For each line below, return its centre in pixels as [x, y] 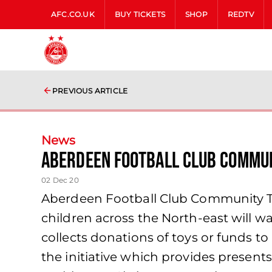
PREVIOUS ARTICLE [90, 91]
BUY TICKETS [140, 14]
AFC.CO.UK [73, 14]
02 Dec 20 [60, 180]
